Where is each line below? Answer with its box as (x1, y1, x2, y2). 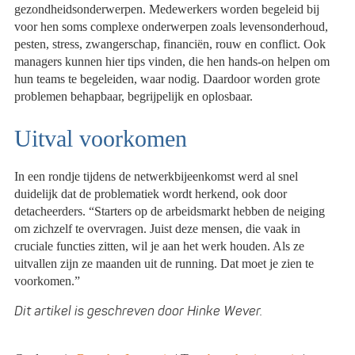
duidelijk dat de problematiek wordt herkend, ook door (14, 186, 288, 200)
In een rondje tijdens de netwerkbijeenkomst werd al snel (14, 169, 299, 183)
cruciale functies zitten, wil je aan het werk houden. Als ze (14, 239, 305, 253)
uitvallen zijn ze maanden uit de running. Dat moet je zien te (14, 256, 315, 270)
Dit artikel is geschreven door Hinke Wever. (14, 303, 263, 319)
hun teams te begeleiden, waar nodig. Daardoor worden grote (14, 72, 321, 86)
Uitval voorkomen (14, 125, 188, 152)
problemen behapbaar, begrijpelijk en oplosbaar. (14, 90, 254, 104)
